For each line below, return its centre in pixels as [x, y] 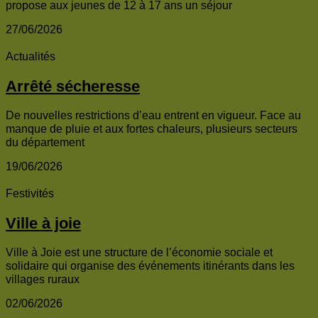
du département [45, 143]
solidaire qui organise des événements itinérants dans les [150, 265]
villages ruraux [43, 279]
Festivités [30, 194]
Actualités [31, 57]
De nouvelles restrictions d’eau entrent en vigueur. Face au [153, 116]
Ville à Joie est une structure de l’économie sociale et [139, 252]
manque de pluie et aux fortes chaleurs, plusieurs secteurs [152, 129]
